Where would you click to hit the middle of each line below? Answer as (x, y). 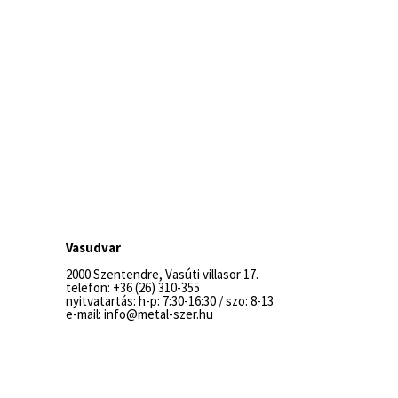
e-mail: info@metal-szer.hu (139, 314)
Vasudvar (93, 247)
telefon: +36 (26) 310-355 (133, 287)
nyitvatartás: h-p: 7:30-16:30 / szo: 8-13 (170, 301)
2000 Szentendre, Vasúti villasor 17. (162, 274)
